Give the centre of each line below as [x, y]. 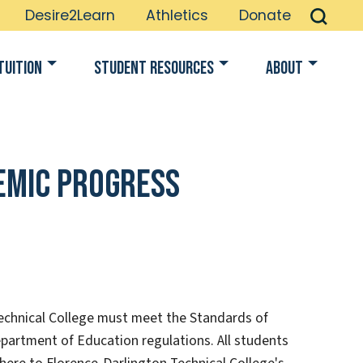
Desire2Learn [70, 15]
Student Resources [154, 68]
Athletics [177, 15]
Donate [265, 15]
